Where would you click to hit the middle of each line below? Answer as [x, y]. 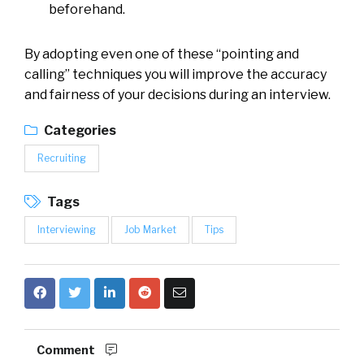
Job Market [150, 229]
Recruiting [62, 158]
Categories [79, 130]
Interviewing [67, 229]
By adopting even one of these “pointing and [162, 54]
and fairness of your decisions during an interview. [178, 94]
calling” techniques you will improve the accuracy [175, 74]
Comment [67, 350]
